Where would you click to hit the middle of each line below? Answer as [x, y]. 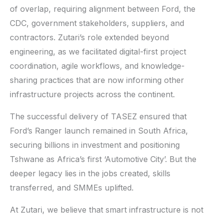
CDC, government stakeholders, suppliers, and [97, 23]
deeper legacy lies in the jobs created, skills [90, 173]
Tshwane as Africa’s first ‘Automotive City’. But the [103, 159]
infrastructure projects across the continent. [92, 94]
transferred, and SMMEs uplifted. [72, 187]
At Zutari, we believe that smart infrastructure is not [107, 209]
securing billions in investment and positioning [95, 145]
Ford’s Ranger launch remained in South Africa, [99, 130]
